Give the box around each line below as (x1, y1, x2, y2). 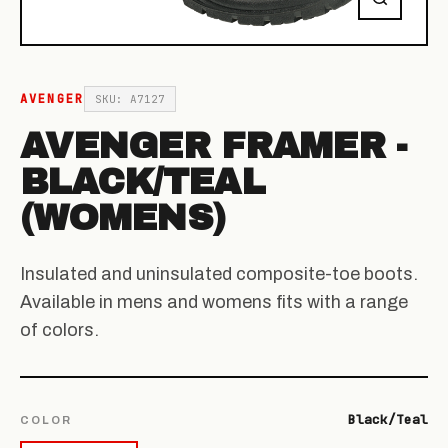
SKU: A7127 (95, 92, 166, 107)
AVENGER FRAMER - (20, 126, 407, 167)
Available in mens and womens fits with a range (20, 292, 408, 313)
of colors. (20, 320, 99, 341)
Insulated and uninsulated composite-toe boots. (20, 264, 418, 285)
